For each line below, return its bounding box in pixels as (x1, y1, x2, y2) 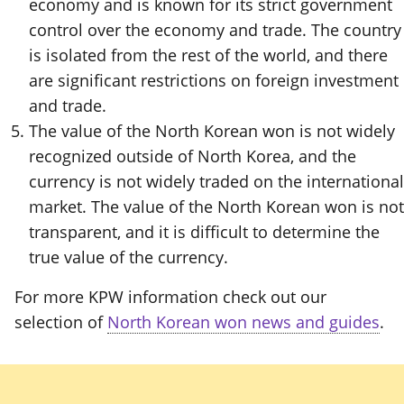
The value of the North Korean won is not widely (29, 120, 395, 142)
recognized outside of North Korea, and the (29, 145, 356, 168)
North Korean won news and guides (107, 311, 380, 334)
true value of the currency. (29, 246, 228, 269)
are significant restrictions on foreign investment (29, 69, 399, 92)
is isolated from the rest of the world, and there (29, 44, 388, 67)
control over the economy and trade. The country (29, 19, 401, 41)
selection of (14, 311, 107, 334)
